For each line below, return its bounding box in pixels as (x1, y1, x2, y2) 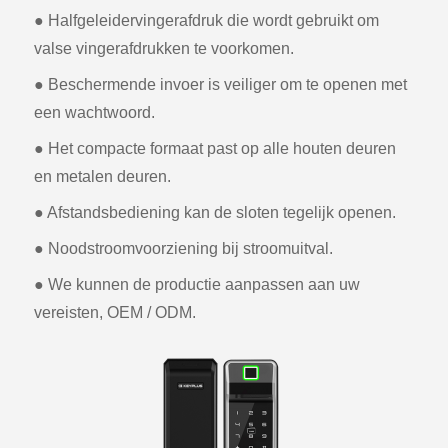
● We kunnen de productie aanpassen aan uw (34, 276, 360, 294)
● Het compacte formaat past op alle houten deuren (34, 140, 396, 158)
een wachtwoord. (34, 104, 155, 122)
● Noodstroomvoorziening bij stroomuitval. (34, 240, 333, 258)
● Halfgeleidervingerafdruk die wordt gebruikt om (34, 12, 379, 30)
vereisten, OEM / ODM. (34, 304, 196, 322)
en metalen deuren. (34, 168, 171, 186)
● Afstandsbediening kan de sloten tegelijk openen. (34, 204, 396, 222)
